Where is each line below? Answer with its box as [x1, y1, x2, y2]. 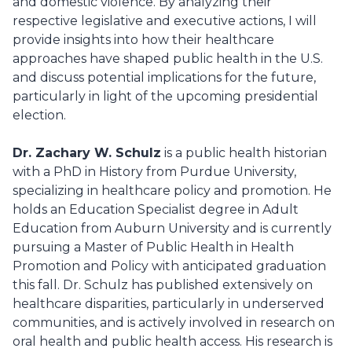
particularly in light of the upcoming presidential [13, 88, 318, 104]
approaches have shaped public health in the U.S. [13, 50, 323, 66]
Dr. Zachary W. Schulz [13, 145, 161, 160]
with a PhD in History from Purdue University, [13, 163, 296, 179]
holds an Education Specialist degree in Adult [13, 201, 299, 217]
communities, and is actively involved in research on [13, 314, 335, 330]
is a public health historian [161, 145, 327, 160]
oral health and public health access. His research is [13, 333, 332, 349]
